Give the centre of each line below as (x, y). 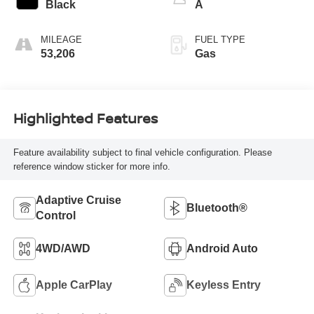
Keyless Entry (224, 285)
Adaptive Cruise (78, 200)
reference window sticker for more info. (91, 166)
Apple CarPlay (74, 285)
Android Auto (222, 249)
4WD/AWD (63, 249)
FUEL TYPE (220, 40)
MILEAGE (61, 40)
